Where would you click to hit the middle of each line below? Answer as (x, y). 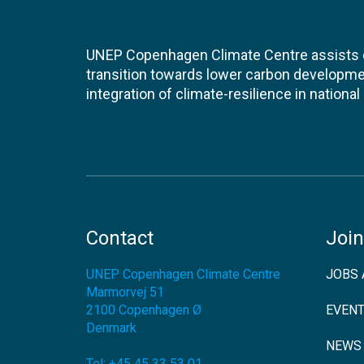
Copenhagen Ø (160, 310)
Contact (120, 238)
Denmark (111, 327)
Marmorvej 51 (125, 292)
